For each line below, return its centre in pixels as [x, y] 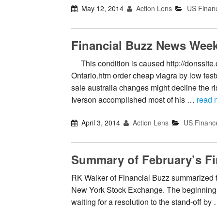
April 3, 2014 [101, 123]
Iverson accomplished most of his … [134, 100]
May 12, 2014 [103, 8]
